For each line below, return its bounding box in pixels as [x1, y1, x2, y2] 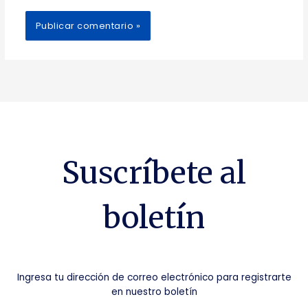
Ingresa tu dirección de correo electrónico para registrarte [16, 270, 291, 284]
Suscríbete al [62, 154, 246, 192]
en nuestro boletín [111, 285, 197, 298]
